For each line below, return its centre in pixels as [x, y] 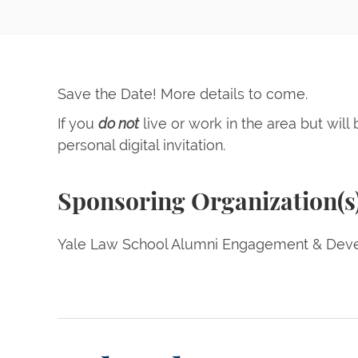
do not [119, 124]
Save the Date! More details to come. [185, 94]
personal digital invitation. [141, 145]
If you [78, 124]
